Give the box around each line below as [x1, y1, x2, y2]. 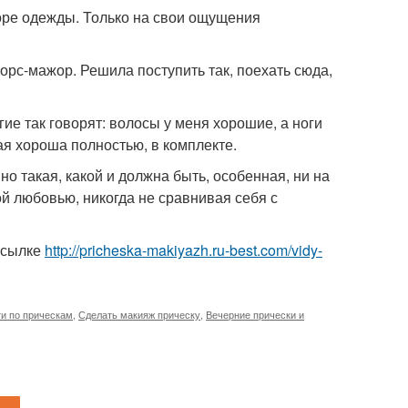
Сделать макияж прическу [78, 307, 200, 321]
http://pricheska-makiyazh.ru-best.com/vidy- [45, 240, 322, 260]
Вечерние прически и [206, 307, 304, 321]
